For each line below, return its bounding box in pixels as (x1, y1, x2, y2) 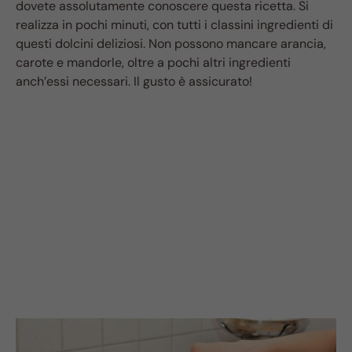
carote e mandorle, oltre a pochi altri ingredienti (16, 53, 291, 71)
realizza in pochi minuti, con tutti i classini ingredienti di (16, 16, 333, 33)
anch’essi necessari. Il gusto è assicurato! (16, 72, 252, 90)
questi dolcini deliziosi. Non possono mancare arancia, (16, 35, 326, 52)
